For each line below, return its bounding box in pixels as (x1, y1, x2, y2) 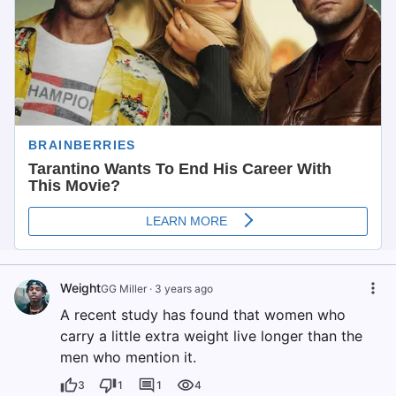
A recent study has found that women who (60, 306, 346, 324)
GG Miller (101, 282, 147, 296)
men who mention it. (60, 348, 196, 367)
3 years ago (155, 282, 213, 296)
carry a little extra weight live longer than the (60, 327, 362, 346)
